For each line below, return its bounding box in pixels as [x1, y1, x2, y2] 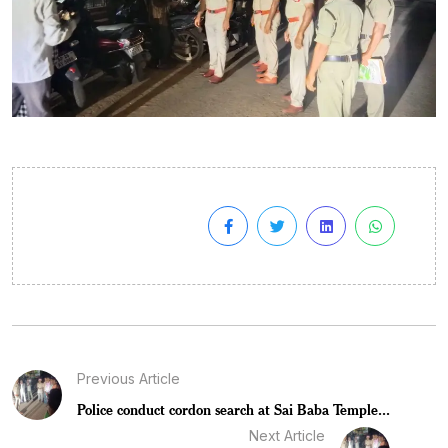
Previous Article [77, 370, 180, 388]
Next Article [249, 427, 325, 445]
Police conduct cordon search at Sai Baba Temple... [77, 400, 390, 420]
